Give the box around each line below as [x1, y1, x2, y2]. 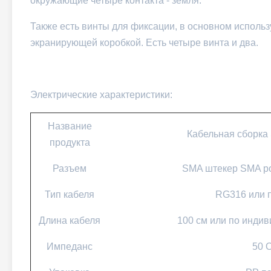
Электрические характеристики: [30, 90, 172, 100]
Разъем [53, 163, 87, 174]
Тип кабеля [45, 189, 94, 200]
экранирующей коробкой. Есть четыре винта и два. [30, 38, 258, 48]
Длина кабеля [39, 215, 100, 226]
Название [47, 121, 92, 131]
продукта [49, 137, 90, 148]
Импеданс [47, 241, 93, 252]
